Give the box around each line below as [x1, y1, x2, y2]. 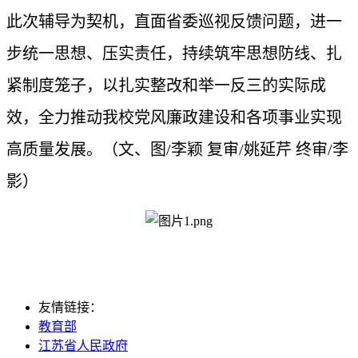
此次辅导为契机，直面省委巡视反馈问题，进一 [6, 12, 342, 30]
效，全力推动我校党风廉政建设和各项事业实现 [6, 108, 342, 126]
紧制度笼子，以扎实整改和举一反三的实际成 [6, 76, 326, 94]
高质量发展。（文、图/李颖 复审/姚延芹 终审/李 [6, 140, 348, 158]
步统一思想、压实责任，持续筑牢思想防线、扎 [6, 44, 342, 62]
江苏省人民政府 [38, 338, 128, 352]
